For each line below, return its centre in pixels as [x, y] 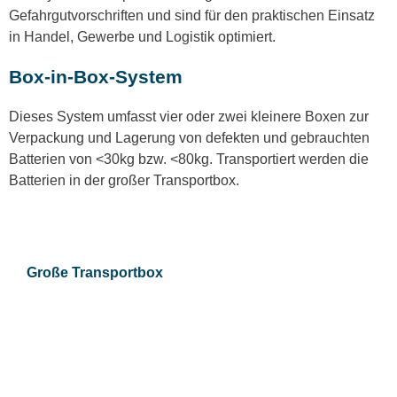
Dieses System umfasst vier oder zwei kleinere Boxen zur [189, 117]
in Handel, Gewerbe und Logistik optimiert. [142, 37]
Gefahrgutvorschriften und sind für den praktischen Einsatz [192, 16]
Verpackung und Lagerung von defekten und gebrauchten [189, 138]
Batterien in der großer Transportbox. [124, 181]
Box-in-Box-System [96, 78]
